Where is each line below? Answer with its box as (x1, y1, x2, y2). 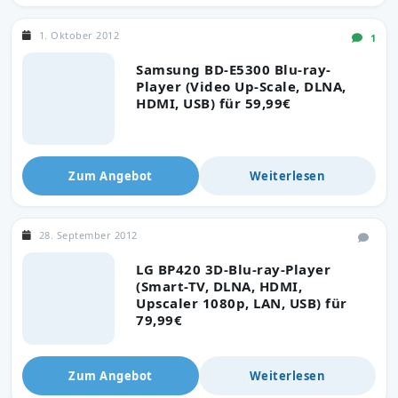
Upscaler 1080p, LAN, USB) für (136, 293, 347, 312)
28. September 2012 (38, 227, 138, 242)
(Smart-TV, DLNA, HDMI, (136, 276, 302, 295)
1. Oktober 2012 (38, 28, 119, 42)
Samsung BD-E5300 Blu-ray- (136, 60, 331, 78)
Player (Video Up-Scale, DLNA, (136, 76, 346, 95)
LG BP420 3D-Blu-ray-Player (136, 259, 330, 278)
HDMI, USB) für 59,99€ (136, 93, 291, 112)
